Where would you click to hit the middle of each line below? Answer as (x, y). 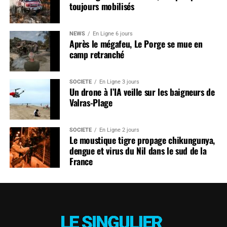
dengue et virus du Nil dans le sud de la (138, 150)
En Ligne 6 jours (112, 33)
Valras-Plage (91, 102)
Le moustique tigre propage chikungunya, (142, 140)
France (81, 161)
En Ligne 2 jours (119, 130)
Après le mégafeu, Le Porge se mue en (136, 43)
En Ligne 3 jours (119, 82)
